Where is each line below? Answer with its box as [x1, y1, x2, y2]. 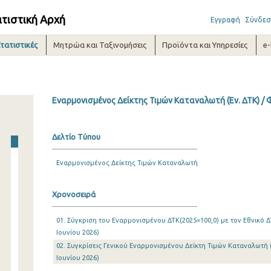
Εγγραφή [210, 16, 240, 24]
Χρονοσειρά [51, 190, 96, 198]
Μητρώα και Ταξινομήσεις [53, 41, 147, 49]
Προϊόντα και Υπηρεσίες [162, 41, 248, 49]
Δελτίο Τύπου [51, 132, 100, 141]
